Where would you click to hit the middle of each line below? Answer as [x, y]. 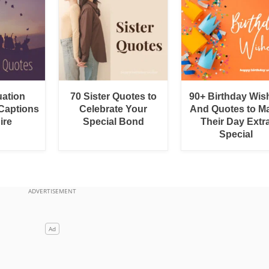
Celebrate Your [113, 109]
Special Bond [113, 121]
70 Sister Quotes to [113, 96]
